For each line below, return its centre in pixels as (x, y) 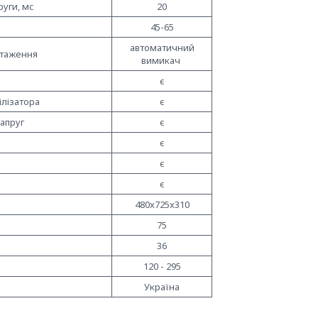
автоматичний (162, 48)
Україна (162, 287)
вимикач (162, 61)
